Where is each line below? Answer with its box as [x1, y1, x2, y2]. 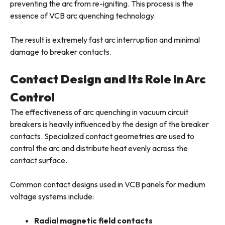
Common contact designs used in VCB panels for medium [10, 179, 205, 190]
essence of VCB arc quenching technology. [10, 11, 156, 21]
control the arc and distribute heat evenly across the [10, 143, 188, 154]
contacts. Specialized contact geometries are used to [10, 131, 194, 142]
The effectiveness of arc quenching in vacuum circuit [10, 107, 188, 118]
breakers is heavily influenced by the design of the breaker [10, 119, 209, 130]
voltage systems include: [10, 191, 94, 202]
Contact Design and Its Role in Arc [10, 71, 206, 87]
